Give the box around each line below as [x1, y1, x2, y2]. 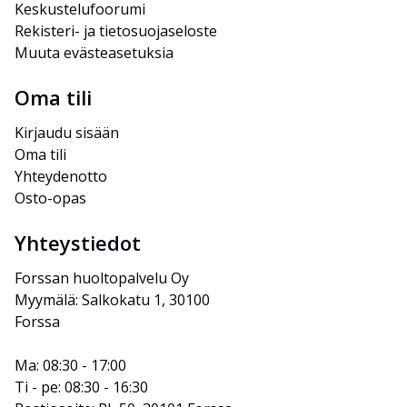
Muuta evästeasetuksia [15, 43, 174, 64]
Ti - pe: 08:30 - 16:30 [15, 377, 148, 398]
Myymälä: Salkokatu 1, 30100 [15, 290, 213, 311]
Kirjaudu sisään [15, 123, 119, 144]
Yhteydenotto [15, 166, 107, 187]
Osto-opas [15, 188, 86, 209]
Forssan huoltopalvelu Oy [15, 268, 189, 289]
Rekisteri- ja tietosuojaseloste [15, 21, 217, 42]
